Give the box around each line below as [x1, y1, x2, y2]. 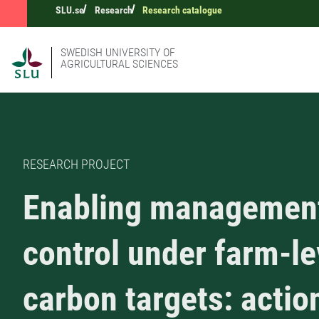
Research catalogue [142, 4, 223, 16]
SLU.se [56, 4, 84, 16]
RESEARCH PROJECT [23, 157, 130, 172]
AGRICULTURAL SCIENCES [61, 57, 178, 70]
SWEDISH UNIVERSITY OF [61, 46, 175, 59]
